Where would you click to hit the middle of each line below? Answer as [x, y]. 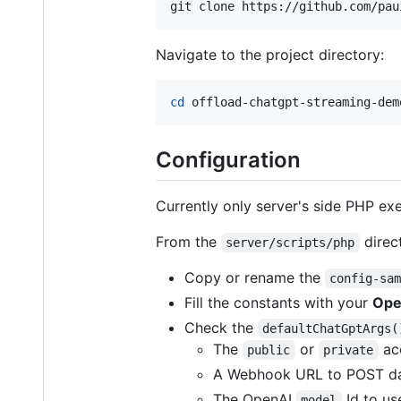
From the [188, 242]
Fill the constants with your [278, 303]
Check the [221, 328]
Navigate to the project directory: [270, 54]
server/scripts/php [290, 243]
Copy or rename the [255, 278]
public [269, 350]
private [349, 350]
